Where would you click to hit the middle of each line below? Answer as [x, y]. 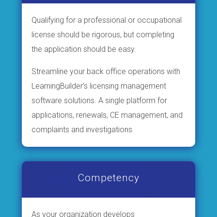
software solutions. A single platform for [99, 100]
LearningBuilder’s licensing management [99, 86]
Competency [108, 178]
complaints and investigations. [83, 129]
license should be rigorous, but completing [103, 34]
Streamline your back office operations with [106, 71]
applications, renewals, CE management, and [107, 115]
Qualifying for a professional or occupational [106, 20]
